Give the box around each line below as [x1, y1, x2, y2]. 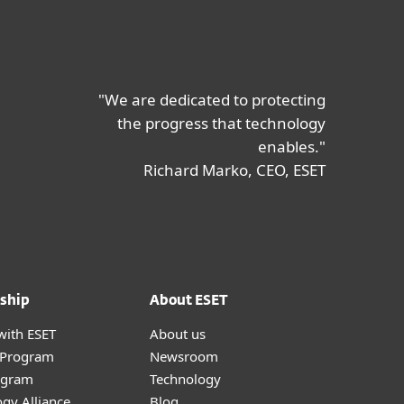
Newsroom [150, 347, 218, 365]
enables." [258, 136, 326, 157]
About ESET [150, 294, 228, 308]
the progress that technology [117, 113, 326, 133]
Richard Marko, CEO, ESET [143, 160, 326, 180]
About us [150, 325, 206, 343]
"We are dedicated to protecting [98, 89, 326, 110]
